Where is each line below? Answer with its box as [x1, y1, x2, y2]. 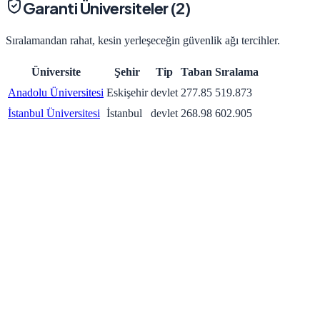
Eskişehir [106, 86, 148, 99]
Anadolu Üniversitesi [8, 86, 104, 99]
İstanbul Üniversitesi [8, 106, 100, 119]
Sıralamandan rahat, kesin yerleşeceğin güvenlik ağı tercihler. [6, 34, 280, 46]
